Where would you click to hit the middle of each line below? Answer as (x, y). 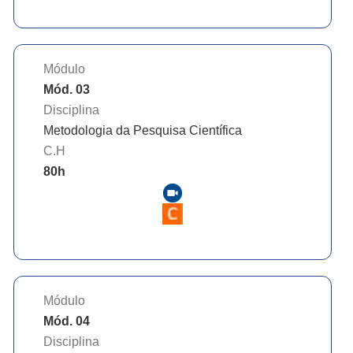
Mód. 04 (67, 321)
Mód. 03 (67, 90)
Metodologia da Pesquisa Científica (143, 131)
